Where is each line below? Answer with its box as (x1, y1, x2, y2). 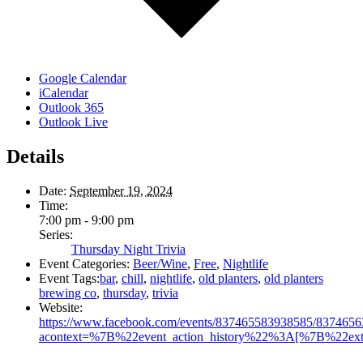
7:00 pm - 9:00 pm (39, 213, 134, 228)
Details (6, 146, 64, 168)
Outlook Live (39, 115, 108, 130)
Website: (39, 301, 83, 315)
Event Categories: (39, 257, 130, 271)
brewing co (39, 286, 96, 301)
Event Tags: (39, 271, 100, 286)
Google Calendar (39, 71, 126, 86)
